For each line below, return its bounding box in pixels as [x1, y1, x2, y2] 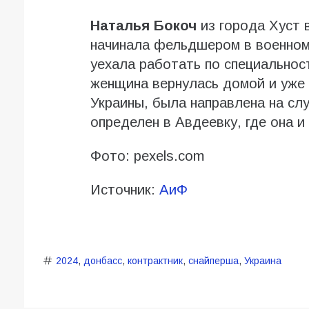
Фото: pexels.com [90, 148, 204, 164]
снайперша [188, 255, 239, 267]
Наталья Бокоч [90, 18, 201, 34]
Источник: [90, 182, 159, 198]
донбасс [83, 255, 122, 267]
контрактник [127, 255, 183, 267]
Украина [243, 255, 281, 267]
